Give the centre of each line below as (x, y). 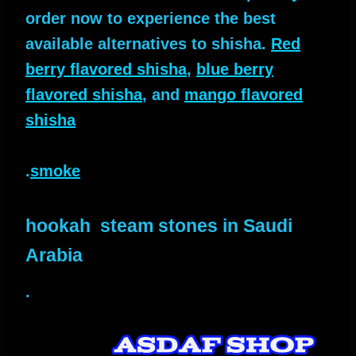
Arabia (54, 255)
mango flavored (244, 94)
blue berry (235, 69)
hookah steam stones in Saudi (159, 225)
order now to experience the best (151, 18)
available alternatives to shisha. (148, 43)
